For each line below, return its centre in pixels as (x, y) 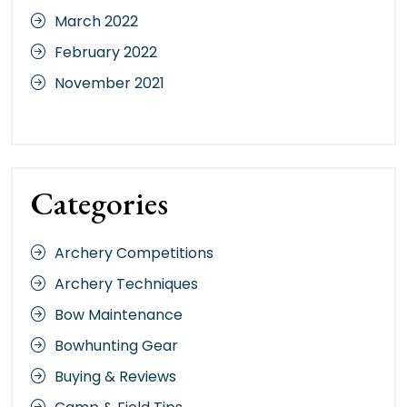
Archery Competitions (134, 253)
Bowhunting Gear (116, 345)
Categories (99, 203)
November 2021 (109, 83)
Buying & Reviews (115, 376)
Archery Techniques (126, 283)
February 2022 (106, 52)
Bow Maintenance (119, 314)
